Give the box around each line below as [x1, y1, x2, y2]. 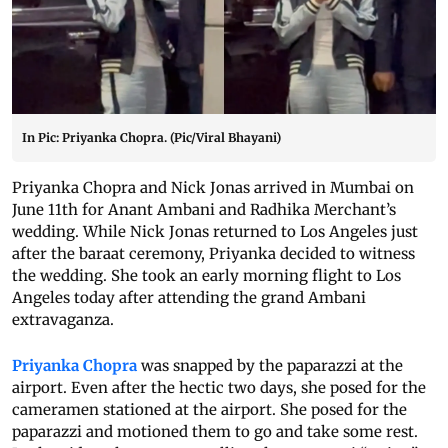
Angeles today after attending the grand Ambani [12, 288, 366, 308]
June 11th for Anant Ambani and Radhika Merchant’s [12, 200, 396, 220]
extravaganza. [12, 310, 114, 330]
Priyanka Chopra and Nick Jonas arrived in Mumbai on [12, 178, 414, 198]
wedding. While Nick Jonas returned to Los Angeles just [12, 222, 418, 242]
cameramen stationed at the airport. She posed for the [12, 400, 407, 420]
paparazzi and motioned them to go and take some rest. [12, 422, 418, 442]
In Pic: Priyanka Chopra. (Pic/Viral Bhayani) [22, 130, 281, 146]
